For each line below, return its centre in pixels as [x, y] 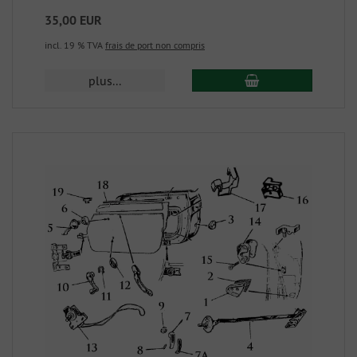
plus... [105, 81]
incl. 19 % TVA [75, 45]
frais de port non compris [155, 45]
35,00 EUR [73, 21]
